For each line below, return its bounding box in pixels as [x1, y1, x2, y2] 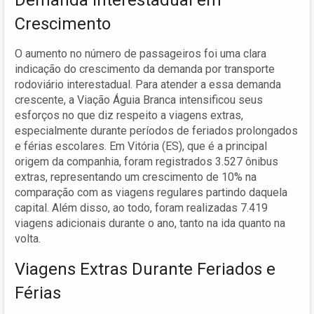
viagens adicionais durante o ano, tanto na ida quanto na [15, 216, 285, 230]
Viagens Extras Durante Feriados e [15, 259, 275, 279]
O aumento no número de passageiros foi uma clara [15, 46, 266, 60]
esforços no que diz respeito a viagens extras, [15, 108, 243, 122]
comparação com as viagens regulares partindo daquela [15, 185, 287, 199]
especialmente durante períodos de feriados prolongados [15, 123, 298, 137]
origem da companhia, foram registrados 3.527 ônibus [15, 154, 278, 168]
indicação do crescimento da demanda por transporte [15, 62, 275, 76]
